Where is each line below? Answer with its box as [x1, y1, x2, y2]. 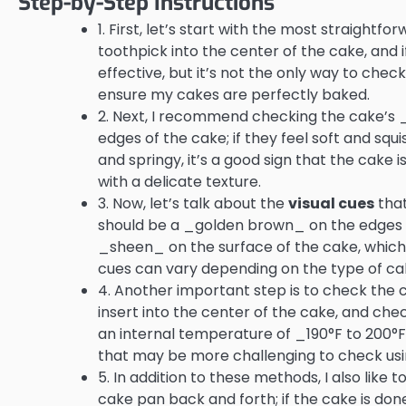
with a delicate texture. [98, 170, 261, 192]
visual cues [288, 192, 374, 214]
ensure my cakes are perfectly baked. [98, 83, 370, 105]
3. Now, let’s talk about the [98, 192, 288, 214]
